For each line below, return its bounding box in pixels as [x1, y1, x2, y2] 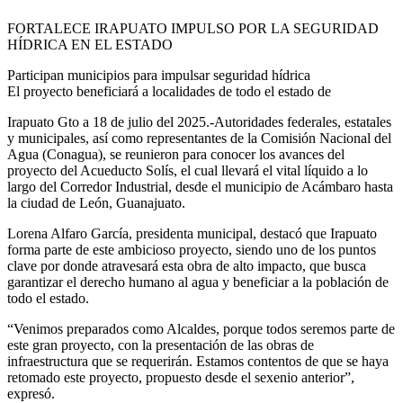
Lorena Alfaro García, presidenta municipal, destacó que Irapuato [7, 225, 377, 241]
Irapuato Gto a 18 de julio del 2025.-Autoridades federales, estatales [7, 113, 391, 130]
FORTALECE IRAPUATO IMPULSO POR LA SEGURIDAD [7, 20, 379, 36]
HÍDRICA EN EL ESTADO [7, 36, 173, 52]
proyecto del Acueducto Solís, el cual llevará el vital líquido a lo [7, 162, 368, 178]
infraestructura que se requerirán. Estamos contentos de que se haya [7, 353, 389, 369]
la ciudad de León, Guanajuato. [7, 194, 185, 210]
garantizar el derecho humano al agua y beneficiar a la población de [7, 273, 389, 290]
